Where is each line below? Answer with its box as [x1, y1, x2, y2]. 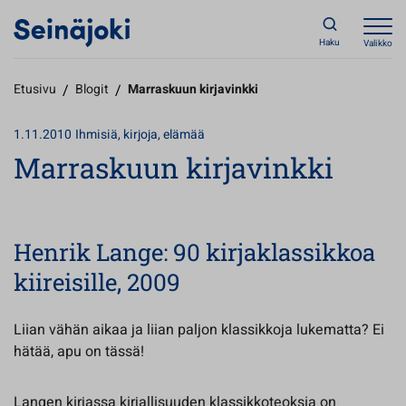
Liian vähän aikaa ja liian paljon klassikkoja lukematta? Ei [14, 319, 384, 341]
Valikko [363, 37, 392, 50]
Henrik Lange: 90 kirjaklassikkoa [14, 237, 375, 267]
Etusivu [14, 80, 56, 99]
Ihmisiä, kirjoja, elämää [75, 125, 205, 144]
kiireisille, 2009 [14, 266, 180, 297]
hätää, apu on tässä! [14, 341, 144, 362]
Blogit [75, 80, 109, 99]
